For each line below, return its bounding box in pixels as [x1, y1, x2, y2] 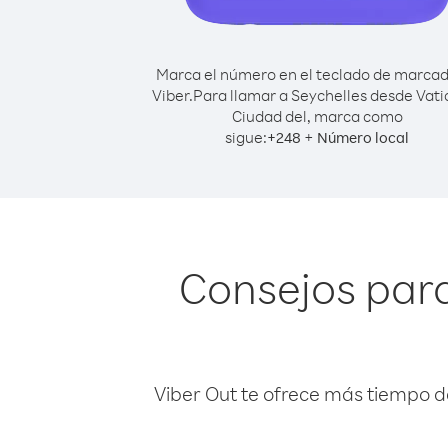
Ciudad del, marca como [231, 106, 403, 126]
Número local [317, 128, 409, 147]
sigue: [225, 127, 267, 147]
